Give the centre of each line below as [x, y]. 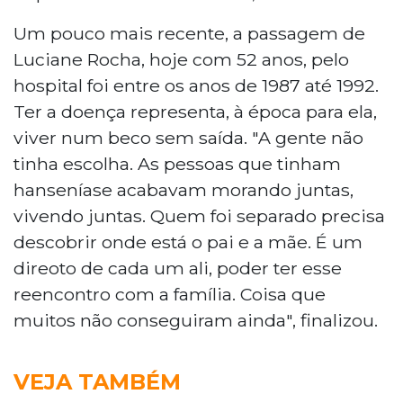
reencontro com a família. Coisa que [170, 294]
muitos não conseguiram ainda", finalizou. [196, 320]
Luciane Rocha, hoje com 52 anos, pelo [181, 59]
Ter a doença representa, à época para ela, [195, 111]
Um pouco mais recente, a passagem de [189, 33]
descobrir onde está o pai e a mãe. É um [188, 242]
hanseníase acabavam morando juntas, [184, 189]
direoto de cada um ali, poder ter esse [178, 268]
